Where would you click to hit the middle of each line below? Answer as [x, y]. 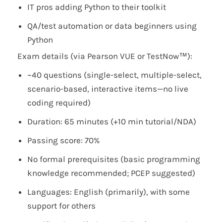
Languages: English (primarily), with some [109, 192]
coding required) [59, 103]
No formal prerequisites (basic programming [114, 159]
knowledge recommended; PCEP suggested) [111, 173]
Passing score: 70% [63, 140]
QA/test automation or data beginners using [112, 26]
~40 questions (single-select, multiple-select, [114, 75]
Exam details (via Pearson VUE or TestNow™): [105, 56]
